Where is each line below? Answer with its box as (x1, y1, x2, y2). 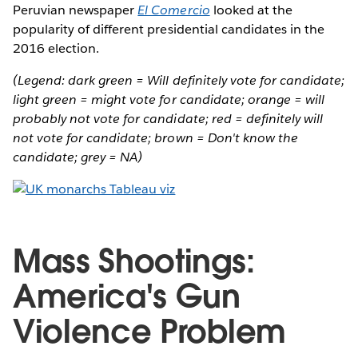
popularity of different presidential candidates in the (13, 20, 325, 38)
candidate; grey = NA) (13, 148, 143, 165)
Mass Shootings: (13, 240, 255, 282)
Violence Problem (13, 310, 286, 352)
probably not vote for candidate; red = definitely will (13, 109, 324, 127)
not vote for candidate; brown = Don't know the (13, 129, 298, 146)
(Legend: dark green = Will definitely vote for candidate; (13, 71, 345, 89)
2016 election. (13, 39, 100, 57)
